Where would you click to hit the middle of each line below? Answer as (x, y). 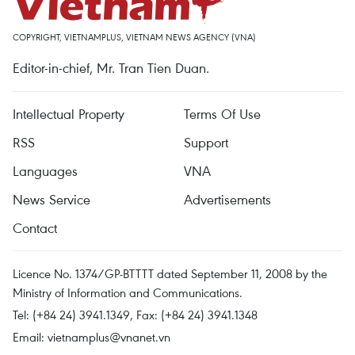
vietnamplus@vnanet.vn (109, 337)
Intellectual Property (69, 114)
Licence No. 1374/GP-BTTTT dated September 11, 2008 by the (170, 273)
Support (206, 142)
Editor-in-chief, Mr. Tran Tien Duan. (111, 68)
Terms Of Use (222, 114)
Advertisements (227, 199)
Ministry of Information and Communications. (128, 292)
